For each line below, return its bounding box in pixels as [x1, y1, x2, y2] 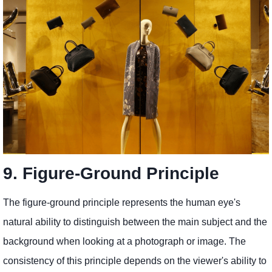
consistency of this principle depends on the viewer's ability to [3, 256, 267, 267]
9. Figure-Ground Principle [3, 164, 219, 183]
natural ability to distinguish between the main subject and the [3, 217, 267, 228]
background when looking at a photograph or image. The [3, 236, 246, 247]
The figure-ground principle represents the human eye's [3, 197, 240, 208]
